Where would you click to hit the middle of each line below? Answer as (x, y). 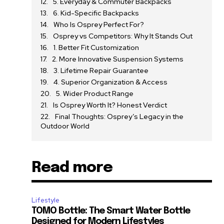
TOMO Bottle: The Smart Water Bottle (111, 211)
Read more (72, 167)
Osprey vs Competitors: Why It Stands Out (123, 36)
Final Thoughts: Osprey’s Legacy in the (119, 116)
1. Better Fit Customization (96, 47)
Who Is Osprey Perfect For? (99, 24)
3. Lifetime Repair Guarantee (101, 70)
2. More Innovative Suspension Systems (118, 59)
